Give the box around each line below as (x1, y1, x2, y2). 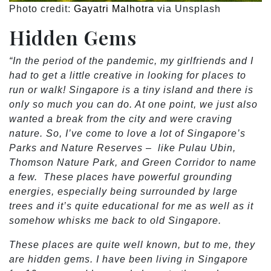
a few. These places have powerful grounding (9, 171, 232, 182)
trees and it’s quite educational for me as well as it (9, 200, 253, 211)
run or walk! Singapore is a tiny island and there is (9, 84, 253, 95)
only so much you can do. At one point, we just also (9, 99, 258, 109)
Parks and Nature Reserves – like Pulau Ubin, (9, 142, 236, 153)
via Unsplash (154, 3, 221, 14)
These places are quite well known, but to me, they (9, 239, 255, 250)
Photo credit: (9, 3, 74, 14)
